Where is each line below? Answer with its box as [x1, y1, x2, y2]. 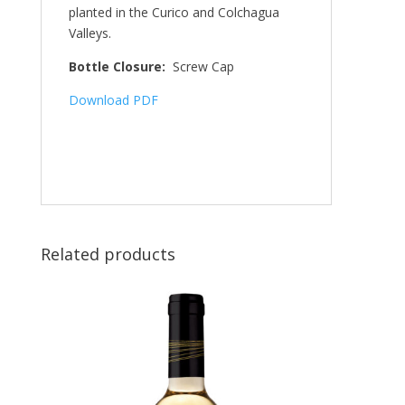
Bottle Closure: [68, 58, 173, 75]
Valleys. [68, 24, 111, 42]
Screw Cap [172, 58, 234, 75]
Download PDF [68, 91, 158, 108]
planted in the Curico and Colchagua [68, 4, 279, 21]
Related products [40, 243, 175, 265]
